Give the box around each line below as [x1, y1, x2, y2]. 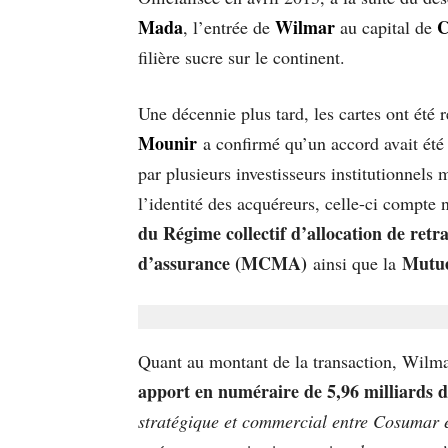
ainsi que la [307, 251, 402, 276]
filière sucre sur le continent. [138, 45, 351, 70]
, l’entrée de [183, 15, 275, 40]
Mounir [138, 130, 197, 157]
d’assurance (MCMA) [138, 250, 307, 277]
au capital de [340, 15, 432, 40]
